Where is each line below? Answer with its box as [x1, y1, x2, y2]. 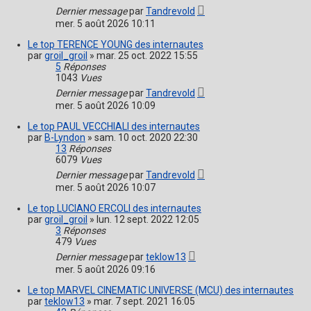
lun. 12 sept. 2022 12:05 [96, 214, 199, 226]
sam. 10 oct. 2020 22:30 [94, 132, 198, 144]
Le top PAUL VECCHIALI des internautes [28, 121, 200, 133]
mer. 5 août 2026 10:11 [56, 18, 155, 30]
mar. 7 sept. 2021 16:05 [94, 296, 195, 308]
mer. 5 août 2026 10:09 [56, 100, 155, 112]
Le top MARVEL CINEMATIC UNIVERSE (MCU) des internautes [28, 285, 294, 296]
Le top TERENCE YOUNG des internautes [28, 39, 203, 51]
